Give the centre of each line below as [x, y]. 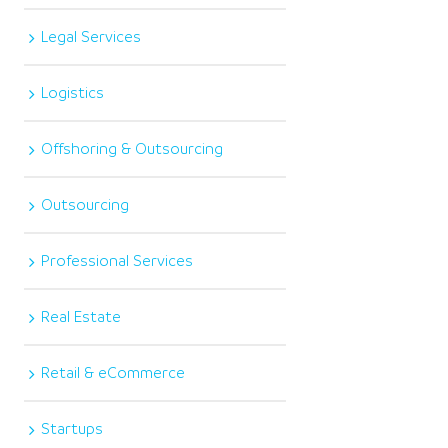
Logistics [73, 92]
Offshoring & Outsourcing [132, 148]
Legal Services [91, 36]
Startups [72, 428]
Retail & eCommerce [113, 372]
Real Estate [81, 316]
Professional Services [117, 260]
